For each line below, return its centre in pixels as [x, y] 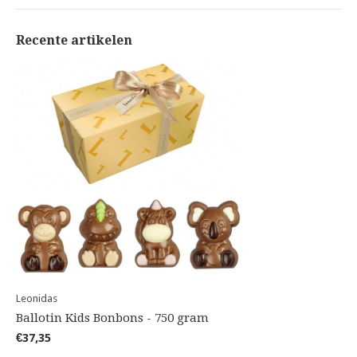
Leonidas [37, 299]
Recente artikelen [74, 40]
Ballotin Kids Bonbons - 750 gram [112, 318]
